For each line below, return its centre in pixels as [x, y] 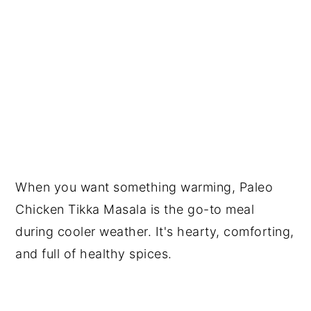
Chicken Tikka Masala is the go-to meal [135, 209]
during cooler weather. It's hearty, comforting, [155, 231]
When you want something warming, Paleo [144, 187]
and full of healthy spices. [94, 253]
